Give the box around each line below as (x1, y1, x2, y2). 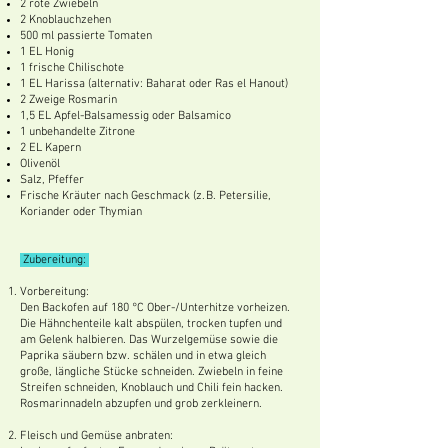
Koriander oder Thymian (20, 204, 142, 219)
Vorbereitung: (20, 284, 89, 299)
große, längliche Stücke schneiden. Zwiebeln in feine (20, 364, 283, 379)
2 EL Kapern (20, 140, 81, 155)
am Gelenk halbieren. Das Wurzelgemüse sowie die (20, 332, 278, 347)
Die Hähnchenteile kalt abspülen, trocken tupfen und (20, 316, 282, 331)
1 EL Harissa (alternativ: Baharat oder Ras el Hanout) (20, 76, 288, 91)
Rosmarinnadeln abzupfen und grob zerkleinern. (20, 396, 262, 411)
